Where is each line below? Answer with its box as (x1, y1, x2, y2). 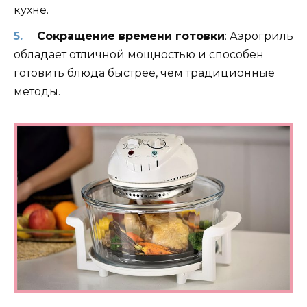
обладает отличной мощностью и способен (14, 48, 264, 62)
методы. (14, 85, 60, 99)
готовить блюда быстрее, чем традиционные (14, 66, 275, 80)
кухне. (14, 3, 49, 16)
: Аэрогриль (224, 29, 293, 43)
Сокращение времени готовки (36, 29, 225, 43)
